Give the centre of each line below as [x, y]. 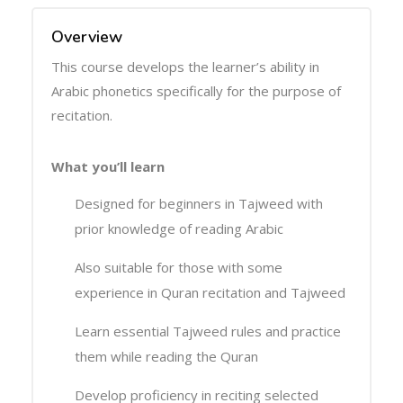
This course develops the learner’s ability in [185, 66]
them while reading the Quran [166, 357]
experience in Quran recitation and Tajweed [210, 293]
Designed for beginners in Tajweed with [199, 204]
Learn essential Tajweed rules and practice [208, 331]
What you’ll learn [108, 166]
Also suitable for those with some [179, 268]
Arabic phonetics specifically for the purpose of [196, 90]
